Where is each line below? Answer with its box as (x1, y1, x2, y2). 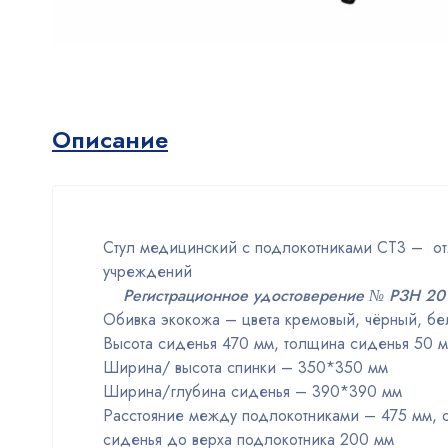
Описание (52, 121, 168, 157)
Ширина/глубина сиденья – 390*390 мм (103, 379, 402, 403)
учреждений (103, 259, 192, 283)
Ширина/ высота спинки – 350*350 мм (103, 355, 388, 379)
